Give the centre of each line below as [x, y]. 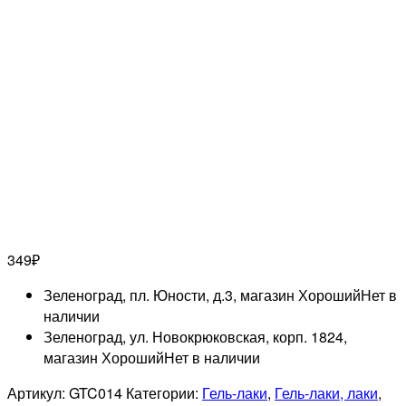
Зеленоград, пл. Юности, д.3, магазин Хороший [202, 295]
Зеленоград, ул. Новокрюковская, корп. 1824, [195, 337]
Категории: [164, 393]
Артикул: [38, 393]
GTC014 [96, 393]
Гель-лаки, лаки [326, 393]
